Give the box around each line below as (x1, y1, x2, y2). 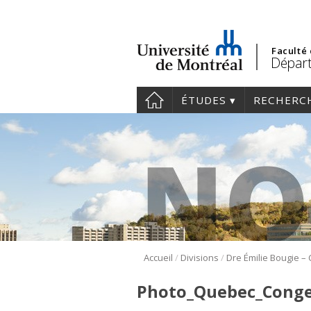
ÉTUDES (181, 93, 226, 107)
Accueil (144, 251, 173, 264)
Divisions (180, 251, 219, 264)
